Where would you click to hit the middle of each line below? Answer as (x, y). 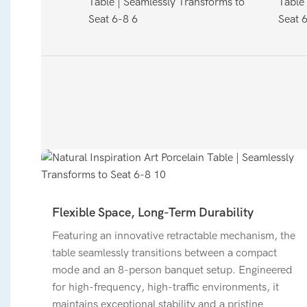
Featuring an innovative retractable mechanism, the (173, 235)
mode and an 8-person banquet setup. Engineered (172, 270)
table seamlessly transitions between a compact (164, 253)
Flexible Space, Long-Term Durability (152, 213)
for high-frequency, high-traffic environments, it (165, 287)
